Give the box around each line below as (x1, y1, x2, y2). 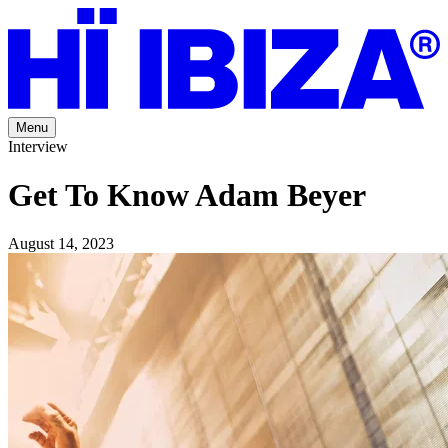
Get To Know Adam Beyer (8, 177, 366, 214)
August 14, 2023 (8, 235, 114, 253)
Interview (8, 137, 68, 155)
